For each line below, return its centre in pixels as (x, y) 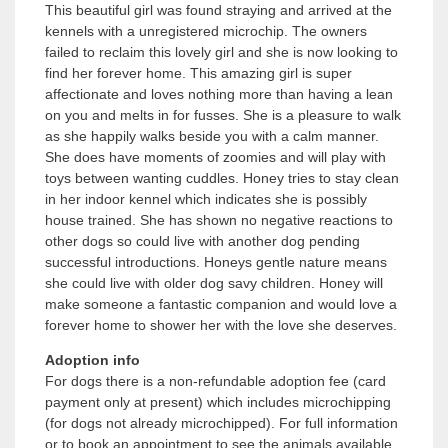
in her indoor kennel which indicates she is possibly (206, 199)
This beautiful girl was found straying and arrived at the (218, 10)
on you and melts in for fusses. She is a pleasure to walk (223, 115)
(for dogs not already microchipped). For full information (221, 423)
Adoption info (92, 360)
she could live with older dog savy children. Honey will (214, 283)
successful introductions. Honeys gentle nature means (216, 262)
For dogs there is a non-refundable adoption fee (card (215, 381)
